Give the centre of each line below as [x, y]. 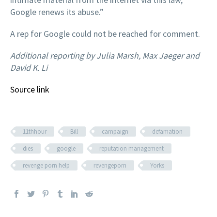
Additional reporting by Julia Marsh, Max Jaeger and [105, 55]
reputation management [132, 148]
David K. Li [29, 67]
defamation [167, 131]
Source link [30, 89]
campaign [115, 131]
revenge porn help [46, 165]
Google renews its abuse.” [57, 12]
